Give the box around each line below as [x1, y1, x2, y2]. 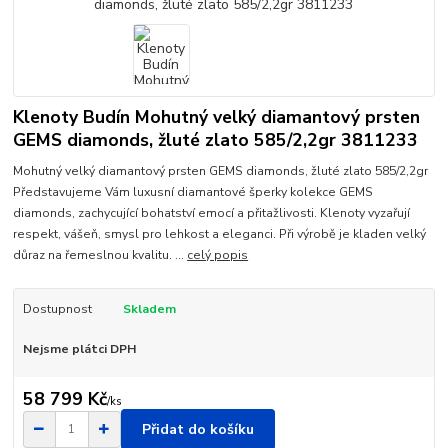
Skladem [122, 300, 176, 317]
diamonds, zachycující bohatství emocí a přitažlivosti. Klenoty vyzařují [13, 204, 411, 221]
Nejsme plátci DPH [22, 340, 136, 357]
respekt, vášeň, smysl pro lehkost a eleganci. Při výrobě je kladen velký [13, 225, 427, 242]
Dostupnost [22, 300, 92, 317]
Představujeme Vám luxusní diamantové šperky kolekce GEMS [13, 183, 374, 200]
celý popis [187, 246, 249, 263]
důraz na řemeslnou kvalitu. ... [13, 246, 188, 263]
